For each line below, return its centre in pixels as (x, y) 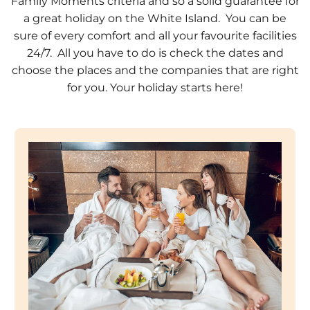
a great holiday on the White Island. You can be (155, 18)
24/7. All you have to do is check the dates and (155, 53)
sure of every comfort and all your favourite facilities (155, 36)
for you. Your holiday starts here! (155, 88)
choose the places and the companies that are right (155, 70)
